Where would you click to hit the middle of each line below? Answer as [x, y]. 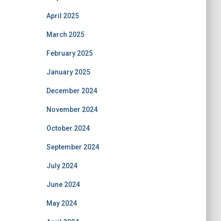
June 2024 [63, 184]
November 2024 [72, 109]
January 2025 [68, 72]
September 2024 [73, 147]
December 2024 [72, 91]
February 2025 [69, 53]
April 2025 [62, 16]
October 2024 [68, 128]
